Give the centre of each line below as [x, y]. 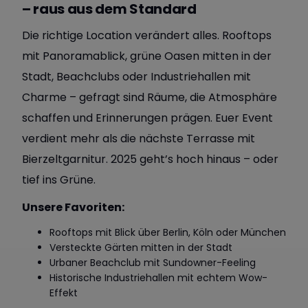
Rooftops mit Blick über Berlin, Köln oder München [168, 232]
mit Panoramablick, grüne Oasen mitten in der [147, 56]
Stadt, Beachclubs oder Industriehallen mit [136, 77]
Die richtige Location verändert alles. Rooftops [147, 35]
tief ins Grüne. [59, 180]
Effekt [64, 293]
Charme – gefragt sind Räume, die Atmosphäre [150, 97]
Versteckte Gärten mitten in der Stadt [141, 247]
